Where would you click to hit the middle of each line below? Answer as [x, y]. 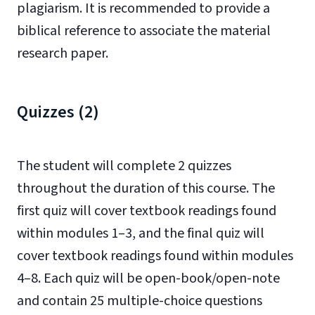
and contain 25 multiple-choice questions [140, 301]
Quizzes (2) [58, 112]
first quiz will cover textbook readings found [147, 211]
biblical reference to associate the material [144, 31]
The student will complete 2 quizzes [124, 166]
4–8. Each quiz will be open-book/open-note [148, 278]
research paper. [63, 53]
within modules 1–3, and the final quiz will [141, 233]
